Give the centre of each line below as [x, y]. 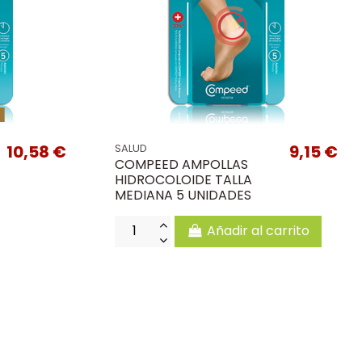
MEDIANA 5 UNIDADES [183, 195]
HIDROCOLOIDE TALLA [183, 179]
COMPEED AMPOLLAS [181, 164]
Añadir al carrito [258, 231]
